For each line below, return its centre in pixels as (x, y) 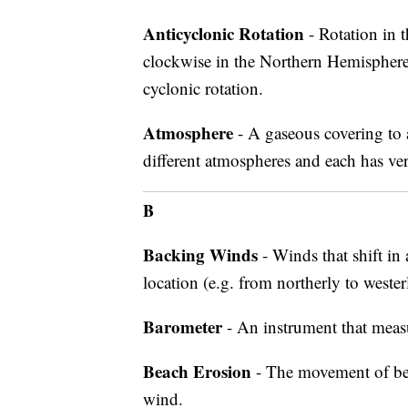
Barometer (183, 326)
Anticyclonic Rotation (224, 33)
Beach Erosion (197, 371)
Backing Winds (200, 255)
